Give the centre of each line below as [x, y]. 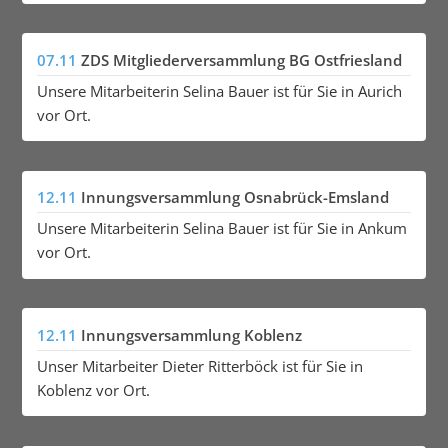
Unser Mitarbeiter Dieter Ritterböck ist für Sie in [199, 365]
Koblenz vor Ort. [93, 389]
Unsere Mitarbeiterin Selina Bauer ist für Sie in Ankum [221, 228]
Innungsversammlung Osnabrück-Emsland [234, 197]
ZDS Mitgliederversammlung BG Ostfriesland [241, 59]
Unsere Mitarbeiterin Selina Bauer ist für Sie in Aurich [219, 90]
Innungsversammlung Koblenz [191, 334]
